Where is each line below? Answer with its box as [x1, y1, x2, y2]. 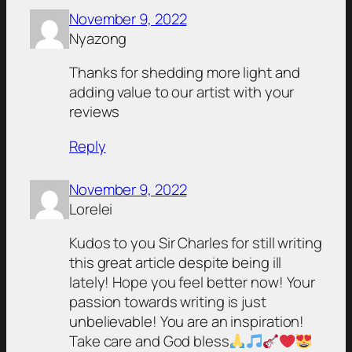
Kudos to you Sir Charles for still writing [69, 233, 322, 254]
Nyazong [69, 27, 127, 49]
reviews [69, 101, 120, 123]
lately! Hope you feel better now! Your [69, 272, 316, 293]
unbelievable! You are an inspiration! [69, 311, 305, 332]
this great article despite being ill [69, 252, 282, 273]
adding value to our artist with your [69, 82, 295, 103]
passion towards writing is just [69, 291, 266, 313]
